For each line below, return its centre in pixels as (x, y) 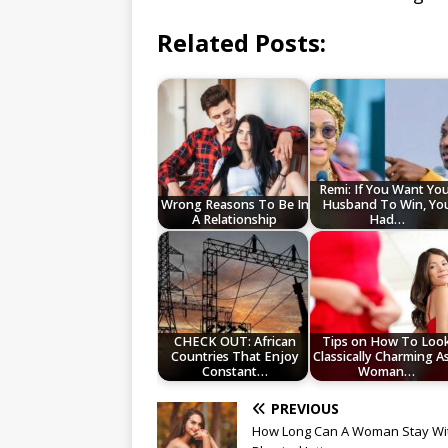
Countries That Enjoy (234, 357)
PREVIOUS (305, 409)
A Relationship (235, 220)
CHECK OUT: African (234, 342)
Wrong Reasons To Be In (234, 205)
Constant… (234, 372)
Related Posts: (241, 43)
